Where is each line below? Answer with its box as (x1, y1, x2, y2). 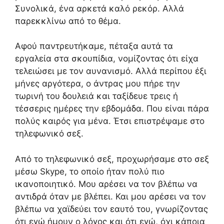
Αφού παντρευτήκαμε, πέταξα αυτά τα (15, 41, 173, 51)
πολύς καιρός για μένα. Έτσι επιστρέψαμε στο (15, 116, 204, 126)
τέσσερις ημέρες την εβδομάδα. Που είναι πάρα (15, 103, 209, 113)
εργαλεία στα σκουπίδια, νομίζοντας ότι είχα (15, 53, 198, 63)
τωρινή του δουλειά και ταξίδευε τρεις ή (15, 91, 178, 101)
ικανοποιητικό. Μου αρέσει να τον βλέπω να (15, 178, 197, 189)
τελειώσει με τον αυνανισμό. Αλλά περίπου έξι (15, 66, 206, 76)
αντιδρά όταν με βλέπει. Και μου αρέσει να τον (15, 191, 206, 201)
